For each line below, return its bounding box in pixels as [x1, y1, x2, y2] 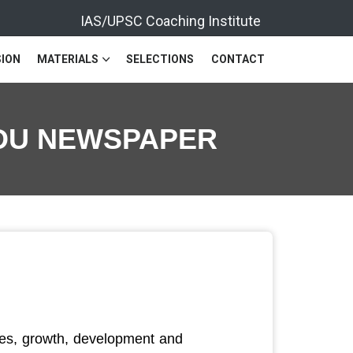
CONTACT [211, 52, 265, 65]
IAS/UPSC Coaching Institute [80, 12, 267, 29]
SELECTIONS [126, 52, 194, 65]
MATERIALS [37, 52, 98, 65]
